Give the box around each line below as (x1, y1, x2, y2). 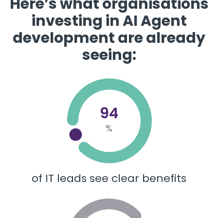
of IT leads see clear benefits (32, 171, 186, 186)
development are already (13, 28, 205, 48)
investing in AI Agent (31, 11, 187, 31)
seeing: (82, 45, 136, 65)
